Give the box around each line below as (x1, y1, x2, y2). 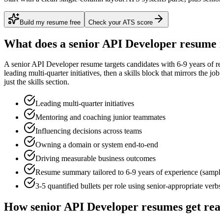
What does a (4, 37, 69, 50)
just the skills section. (4, 78, 69, 86)
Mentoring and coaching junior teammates (35, 113, 165, 122)
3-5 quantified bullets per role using (35, 182, 147, 191)
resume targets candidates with (79, 60, 177, 69)
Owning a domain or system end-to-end (35, 140, 158, 149)
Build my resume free (20, 18, 81, 26)
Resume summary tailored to (35, 168, 126, 177)
